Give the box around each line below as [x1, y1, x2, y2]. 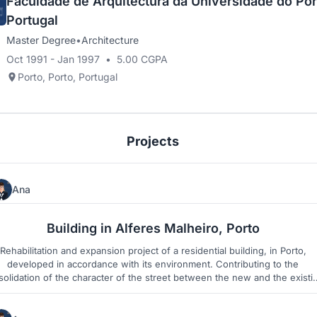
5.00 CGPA [117, 53, 168, 66]
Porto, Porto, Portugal [18, 71, 117, 83]
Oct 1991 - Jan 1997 [6, 53, 100, 66]
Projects [127, 134, 179, 149]
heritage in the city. [111, 285, 195, 297]
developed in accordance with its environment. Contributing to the [7, 258, 299, 270]
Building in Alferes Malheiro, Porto [46, 221, 260, 236]
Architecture [81, 34, 139, 47]
